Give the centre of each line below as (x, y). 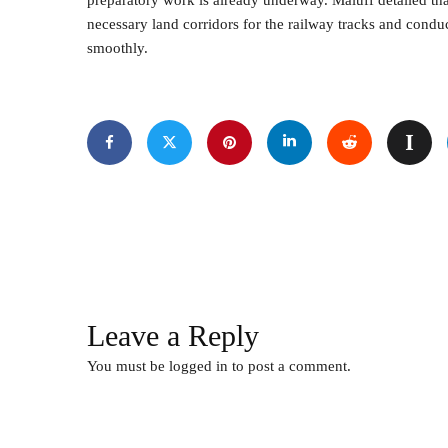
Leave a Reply (173, 335)
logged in (198, 366)
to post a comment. (289, 366)
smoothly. (117, 48)
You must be (128, 366)
